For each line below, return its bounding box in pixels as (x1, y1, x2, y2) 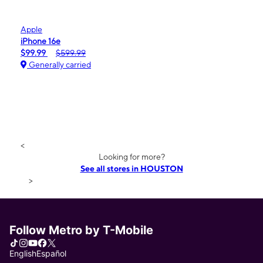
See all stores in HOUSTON (80, 163, 183, 173)
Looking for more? (98, 151, 165, 161)
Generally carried (27, 59, 91, 69)
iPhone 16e (21, 36, 60, 46)
